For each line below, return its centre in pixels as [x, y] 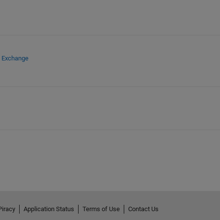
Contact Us [143, 209]
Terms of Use [101, 209]
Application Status [49, 209]
